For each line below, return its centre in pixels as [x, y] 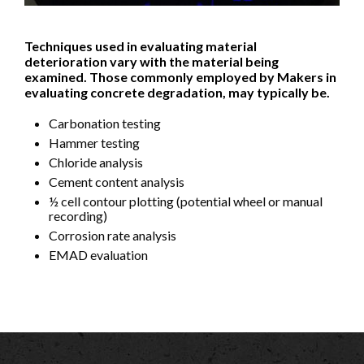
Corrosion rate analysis [113, 235]
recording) [78, 215]
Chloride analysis [96, 162]
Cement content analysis [117, 181]
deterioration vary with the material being [152, 61]
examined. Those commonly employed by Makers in [180, 76]
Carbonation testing [105, 123]
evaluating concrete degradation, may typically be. [177, 92]
